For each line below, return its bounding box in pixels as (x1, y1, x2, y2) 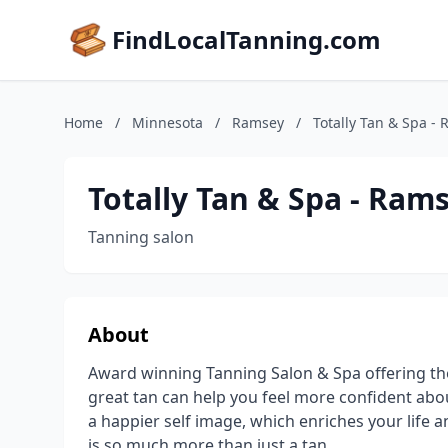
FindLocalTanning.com (112, 23, 381, 56)
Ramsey (232, 113, 284, 132)
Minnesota (132, 113, 203, 132)
